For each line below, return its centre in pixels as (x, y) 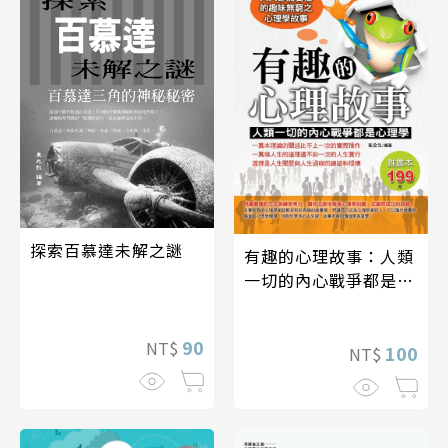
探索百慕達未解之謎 (106, 250)
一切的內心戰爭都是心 (329, 280)
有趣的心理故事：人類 (329, 256)
